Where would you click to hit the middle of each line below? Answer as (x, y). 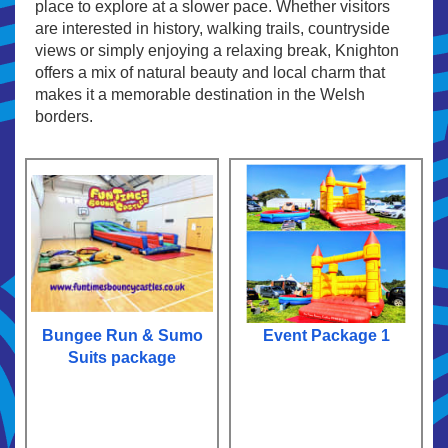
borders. (64, 116)
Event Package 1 (326, 336)
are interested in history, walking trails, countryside (212, 28)
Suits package (122, 358)
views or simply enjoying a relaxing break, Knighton (217, 50)
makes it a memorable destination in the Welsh (200, 94)
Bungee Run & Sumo (122, 336)
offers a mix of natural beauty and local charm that (210, 72)
